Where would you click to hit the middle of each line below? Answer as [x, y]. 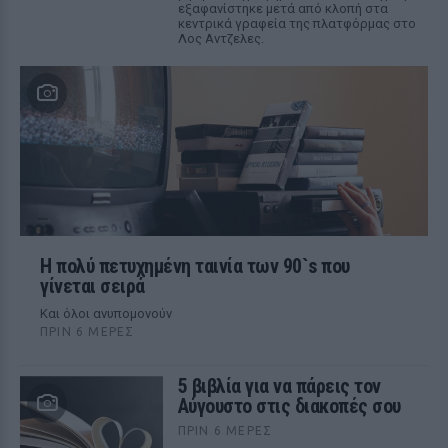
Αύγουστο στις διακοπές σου [289, 406]
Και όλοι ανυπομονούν [106, 313]
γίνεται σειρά [92, 286]
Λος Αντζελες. [220, 38]
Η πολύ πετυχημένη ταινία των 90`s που [195, 266]
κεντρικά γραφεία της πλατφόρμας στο [296, 23]
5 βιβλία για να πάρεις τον [279, 386]
